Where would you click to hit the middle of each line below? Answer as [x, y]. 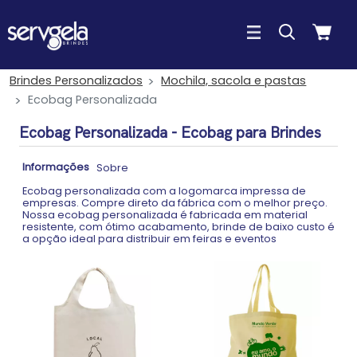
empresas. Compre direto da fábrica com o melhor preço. [175, 203]
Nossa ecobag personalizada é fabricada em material [165, 215]
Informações [56, 167]
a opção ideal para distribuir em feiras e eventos [149, 239]
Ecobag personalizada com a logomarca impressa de [164, 191]
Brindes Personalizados [76, 80]
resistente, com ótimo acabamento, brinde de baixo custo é [178, 227]
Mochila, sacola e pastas [234, 80]
